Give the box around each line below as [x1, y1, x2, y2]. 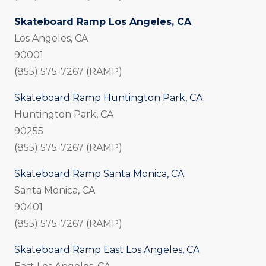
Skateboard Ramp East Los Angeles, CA [14, 244, 199, 256]
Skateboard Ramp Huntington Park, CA [14, 92, 202, 104]
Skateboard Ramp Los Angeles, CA [14, 16, 191, 28]
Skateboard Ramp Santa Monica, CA [14, 168, 184, 180]
